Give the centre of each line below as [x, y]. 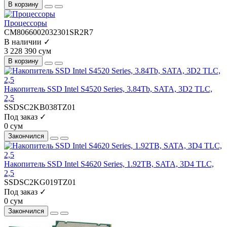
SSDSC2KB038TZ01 [40, 107]
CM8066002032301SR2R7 [49, 32]
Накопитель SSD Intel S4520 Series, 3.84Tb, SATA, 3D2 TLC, [108, 89]
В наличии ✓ [27, 42]
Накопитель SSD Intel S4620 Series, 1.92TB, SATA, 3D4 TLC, [109, 164]
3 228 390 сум [28, 51]
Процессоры [26, 23]
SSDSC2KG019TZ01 [40, 182]
